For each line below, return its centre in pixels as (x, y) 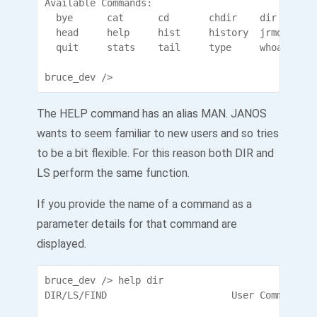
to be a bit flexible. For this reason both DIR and (155, 153)
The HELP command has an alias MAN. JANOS (152, 114)
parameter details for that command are (137, 224)
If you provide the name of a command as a (144, 204)
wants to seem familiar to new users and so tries (158, 133)
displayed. (62, 244)
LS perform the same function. (113, 173)
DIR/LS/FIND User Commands (175, 295)
